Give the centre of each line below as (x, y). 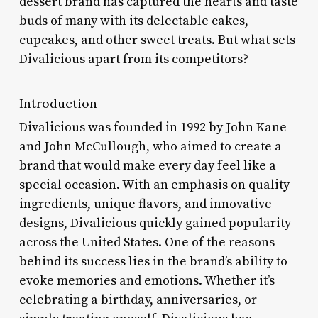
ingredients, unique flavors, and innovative (145, 204)
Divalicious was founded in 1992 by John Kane (153, 127)
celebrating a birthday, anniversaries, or (138, 300)
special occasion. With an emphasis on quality (154, 185)
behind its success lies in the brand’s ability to (153, 261)
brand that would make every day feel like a (147, 165)
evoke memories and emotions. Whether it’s (147, 280)
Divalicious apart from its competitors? (133, 59)
